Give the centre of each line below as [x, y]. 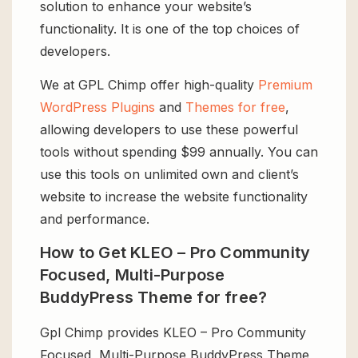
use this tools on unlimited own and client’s [169, 175]
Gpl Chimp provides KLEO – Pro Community [173, 333]
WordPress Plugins [97, 107]
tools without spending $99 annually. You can [179, 152]
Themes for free [235, 107]
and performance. [95, 219]
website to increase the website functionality [174, 197]
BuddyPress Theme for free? [154, 298]
